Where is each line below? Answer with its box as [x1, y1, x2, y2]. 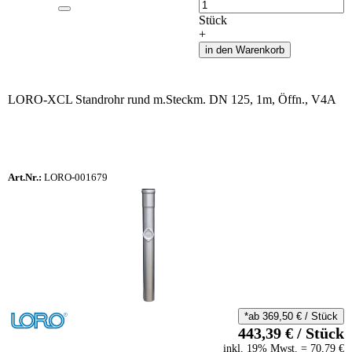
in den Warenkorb [204, 43, 284, 56]
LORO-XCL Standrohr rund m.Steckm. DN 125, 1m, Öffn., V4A [8, 92, 336, 106]
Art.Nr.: [8, 170, 42, 183]
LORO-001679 [42, 170, 108, 183]
